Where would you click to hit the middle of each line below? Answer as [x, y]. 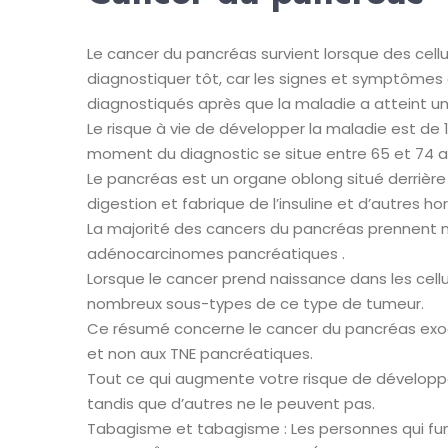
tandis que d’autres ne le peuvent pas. [231, 403]
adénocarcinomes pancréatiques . [216, 253]
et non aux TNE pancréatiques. [200, 353]
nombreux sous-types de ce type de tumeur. [255, 303]
